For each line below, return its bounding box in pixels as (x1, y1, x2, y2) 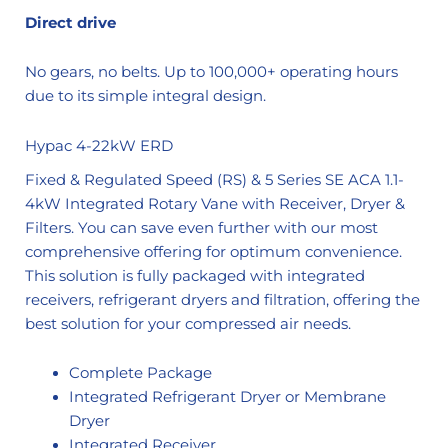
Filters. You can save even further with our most (25, 218, 378, 237)
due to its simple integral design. (25, 87, 266, 106)
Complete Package (68, 364, 212, 383)
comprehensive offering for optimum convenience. (25, 242, 402, 261)
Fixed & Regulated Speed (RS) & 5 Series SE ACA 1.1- (25, 170, 404, 189)
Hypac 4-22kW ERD (25, 136, 173, 155)
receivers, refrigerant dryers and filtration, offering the (25, 290, 420, 309)
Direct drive (25, 13, 116, 32)
